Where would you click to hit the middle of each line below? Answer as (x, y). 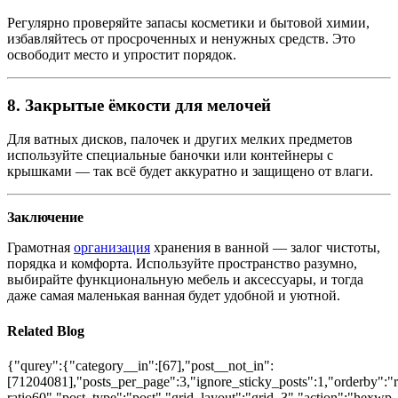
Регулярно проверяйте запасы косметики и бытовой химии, (188, 22)
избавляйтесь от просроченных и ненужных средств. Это (181, 38)
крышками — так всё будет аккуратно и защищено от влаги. (190, 171)
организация (112, 248)
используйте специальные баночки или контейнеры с (170, 155)
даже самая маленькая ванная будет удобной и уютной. (174, 296)
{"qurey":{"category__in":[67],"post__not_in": (140, 365)
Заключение (45, 218)
